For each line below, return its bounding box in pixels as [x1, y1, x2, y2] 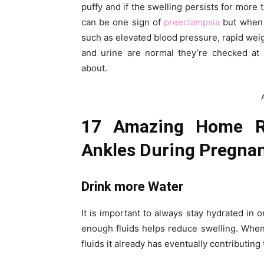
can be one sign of [81, 16, 164, 28]
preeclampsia [164, 16, 220, 28]
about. [81, 62, 107, 74]
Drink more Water [81, 179, 186, 194]
